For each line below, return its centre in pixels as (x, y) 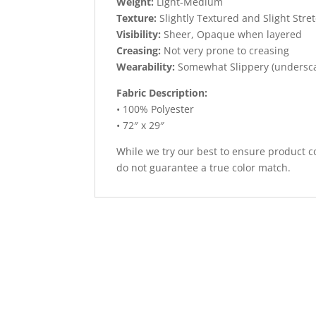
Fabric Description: (162, 93)
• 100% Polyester (156, 109)
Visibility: (139, 35)
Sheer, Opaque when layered (232, 35)
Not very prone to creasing (225, 51)
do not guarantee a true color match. (204, 168)
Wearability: (146, 67)
